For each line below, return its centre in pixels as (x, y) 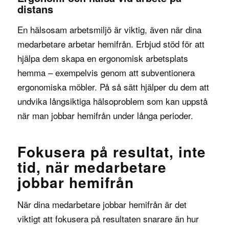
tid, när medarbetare (92, 167)
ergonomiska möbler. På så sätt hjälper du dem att (113, 86)
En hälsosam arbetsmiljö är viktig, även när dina (109, 29)
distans (35, 9)
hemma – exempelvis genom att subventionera (106, 72)
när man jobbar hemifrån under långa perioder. (105, 115)
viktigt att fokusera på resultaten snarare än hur (108, 219)
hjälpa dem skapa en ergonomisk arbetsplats (102, 58)
